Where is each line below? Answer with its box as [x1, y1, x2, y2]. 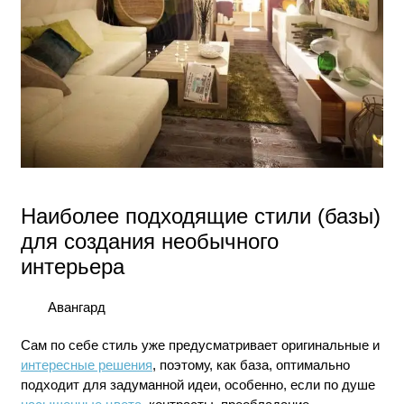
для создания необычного [20, 229, 279, 254]
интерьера [20, 254, 124, 280]
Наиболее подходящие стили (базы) [20, 204, 381, 229]
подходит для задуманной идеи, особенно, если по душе [20, 377, 375, 393]
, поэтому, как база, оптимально [151, 357, 350, 373]
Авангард [47, 299, 106, 316]
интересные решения [20, 357, 152, 373]
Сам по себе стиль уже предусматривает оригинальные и [20, 337, 380, 353]
